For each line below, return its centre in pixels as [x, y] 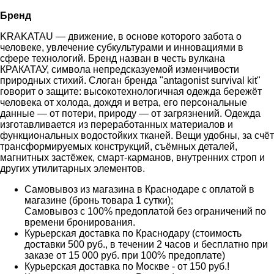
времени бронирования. [80, 222]
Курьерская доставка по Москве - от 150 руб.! [127, 266]
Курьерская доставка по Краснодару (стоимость [133, 233]
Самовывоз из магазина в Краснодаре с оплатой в [139, 189]
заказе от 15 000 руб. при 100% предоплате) [125, 255]
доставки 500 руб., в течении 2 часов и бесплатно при [146, 244]
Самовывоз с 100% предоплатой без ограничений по [145, 211]
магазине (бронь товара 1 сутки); [99, 200]
